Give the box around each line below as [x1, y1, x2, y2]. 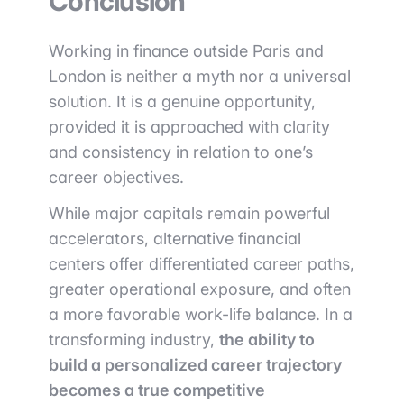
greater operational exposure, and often [49, 280, 351, 298]
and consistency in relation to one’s [49, 142, 313, 161]
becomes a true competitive [49, 381, 265, 399]
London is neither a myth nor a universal [49, 67, 351, 86]
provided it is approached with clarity [49, 117, 330, 136]
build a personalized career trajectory [49, 355, 342, 374]
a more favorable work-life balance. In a [49, 305, 353, 324]
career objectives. [49, 168, 184, 187]
